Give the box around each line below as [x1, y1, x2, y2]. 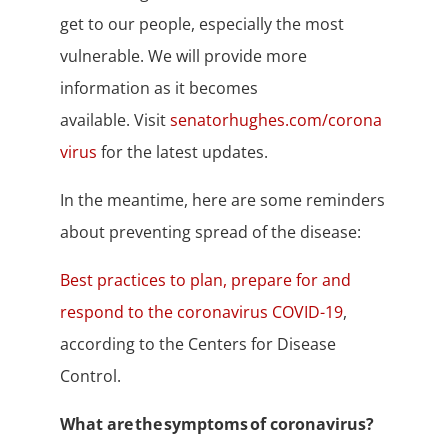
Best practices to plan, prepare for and [59, 269, 351, 292]
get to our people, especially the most [59, 13, 344, 36]
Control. [59, 365, 125, 388]
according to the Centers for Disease [59, 333, 336, 356]
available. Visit [59, 109, 170, 132]
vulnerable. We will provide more [59, 45, 307, 68]
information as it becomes [59, 77, 258, 100]
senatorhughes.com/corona [169, 109, 382, 132]
